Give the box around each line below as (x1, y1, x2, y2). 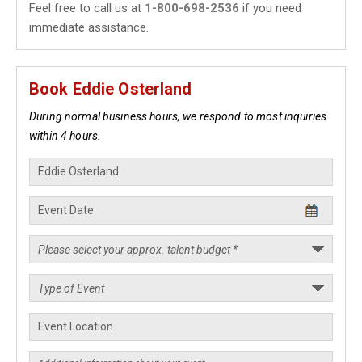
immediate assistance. (29, 20, 149, 35)
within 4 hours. (29, 129, 102, 142)
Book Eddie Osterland (29, 79, 192, 99)
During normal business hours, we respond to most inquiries (29, 110, 327, 123)
